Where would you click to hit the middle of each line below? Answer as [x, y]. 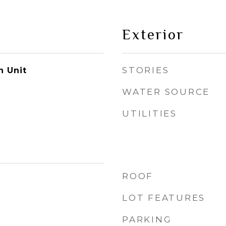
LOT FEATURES [164, 198]
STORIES [146, 70]
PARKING [147, 219]
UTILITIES [150, 114]
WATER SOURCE [166, 92]
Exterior [153, 34]
